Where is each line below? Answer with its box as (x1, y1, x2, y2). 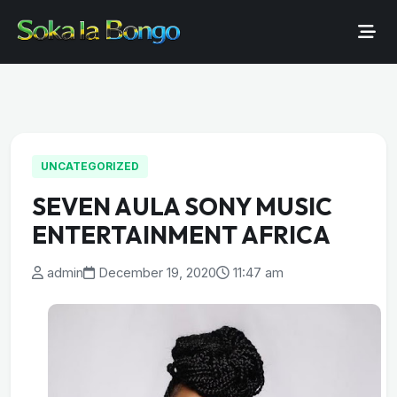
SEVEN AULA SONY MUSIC (32, 191, 332, 222)
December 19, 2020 (98, 265, 216, 281)
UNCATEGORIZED (41, 160, 139, 173)
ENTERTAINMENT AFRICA (32, 220, 331, 250)
